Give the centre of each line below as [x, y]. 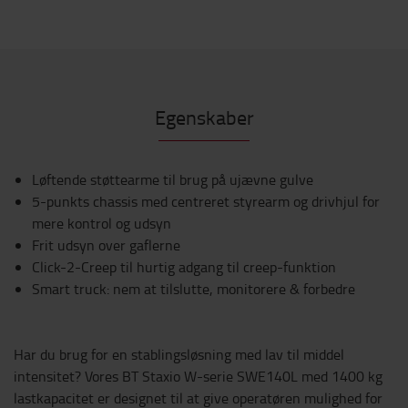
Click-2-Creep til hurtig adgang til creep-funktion [184, 267]
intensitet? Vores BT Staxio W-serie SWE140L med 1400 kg [198, 377]
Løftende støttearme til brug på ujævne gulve [173, 180]
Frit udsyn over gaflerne [106, 245]
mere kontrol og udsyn [102, 224]
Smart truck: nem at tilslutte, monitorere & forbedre [194, 289]
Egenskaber [204, 117]
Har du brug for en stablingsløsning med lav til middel [179, 355]
